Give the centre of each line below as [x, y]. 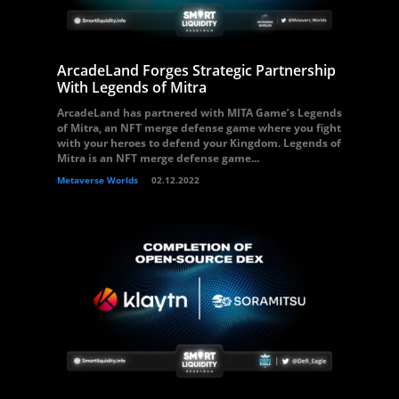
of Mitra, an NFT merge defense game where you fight [199, 128]
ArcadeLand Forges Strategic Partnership [196, 70]
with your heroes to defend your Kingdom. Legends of [199, 143]
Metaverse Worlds [98, 180]
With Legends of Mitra [132, 87]
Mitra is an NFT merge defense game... [158, 158]
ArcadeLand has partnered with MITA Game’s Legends [199, 113]
